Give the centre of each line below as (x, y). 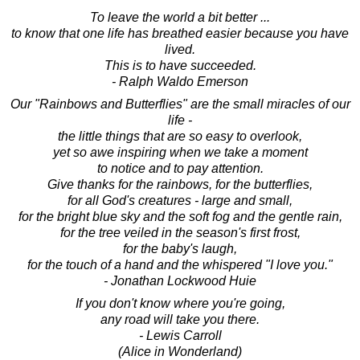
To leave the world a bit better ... (180, 17)
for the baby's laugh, (180, 248)
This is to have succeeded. (180, 65)
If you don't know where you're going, (180, 303)
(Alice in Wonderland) (180, 351)
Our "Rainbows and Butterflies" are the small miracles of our (180, 104)
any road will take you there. (180, 319)
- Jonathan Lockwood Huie (180, 280)
